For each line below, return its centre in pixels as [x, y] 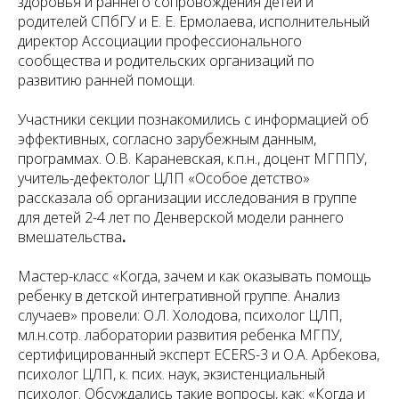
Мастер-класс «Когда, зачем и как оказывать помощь [195, 277]
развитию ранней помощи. [106, 81]
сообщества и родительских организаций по [166, 61]
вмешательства [70, 237]
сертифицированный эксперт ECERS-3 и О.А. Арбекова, [199, 355]
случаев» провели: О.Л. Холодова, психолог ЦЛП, [180, 316]
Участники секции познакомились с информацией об [193, 120]
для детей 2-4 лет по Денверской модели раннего [181, 218]
